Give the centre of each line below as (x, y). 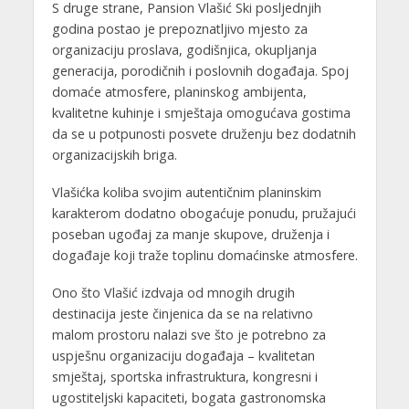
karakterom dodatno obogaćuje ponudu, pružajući (204, 213)
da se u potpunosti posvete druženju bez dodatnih (204, 134)
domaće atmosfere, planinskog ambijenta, (179, 92)
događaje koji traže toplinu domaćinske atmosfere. (204, 255)
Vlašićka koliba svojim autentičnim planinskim (186, 192)
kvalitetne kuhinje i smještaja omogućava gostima (201, 113)
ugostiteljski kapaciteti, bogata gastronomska (189, 397)
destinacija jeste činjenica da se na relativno (182, 313)
